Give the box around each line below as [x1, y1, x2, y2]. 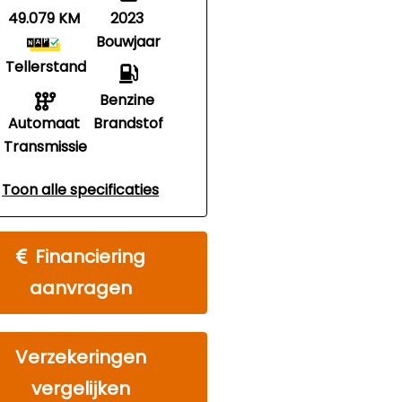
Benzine [99, 90, 154, 110]
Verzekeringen [14, 345, 146, 370]
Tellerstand [4, 57, 86, 77]
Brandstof [93, 113, 164, 134]
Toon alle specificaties [2, 179, 160, 200]
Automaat [7, 113, 80, 134]
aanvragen [29, 275, 132, 301]
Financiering [34, 244, 145, 269]
